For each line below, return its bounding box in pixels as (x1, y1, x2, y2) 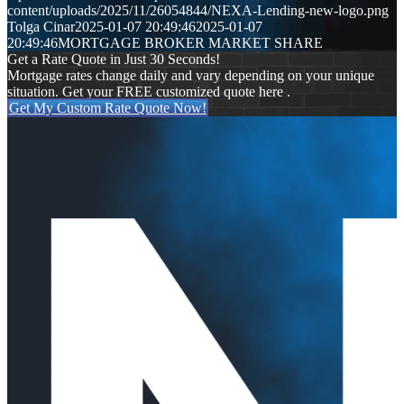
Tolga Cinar (7, 19, 75, 35)
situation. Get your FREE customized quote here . (7, 84, 290, 100)
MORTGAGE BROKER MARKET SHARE (58, 35, 323, 51)
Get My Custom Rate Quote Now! (9, 100, 207, 116)
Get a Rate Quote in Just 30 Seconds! (7, 51, 220, 68)
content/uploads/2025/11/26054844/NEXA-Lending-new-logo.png (7, 3, 389, 19)
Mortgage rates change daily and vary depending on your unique (7, 68, 374, 84)
